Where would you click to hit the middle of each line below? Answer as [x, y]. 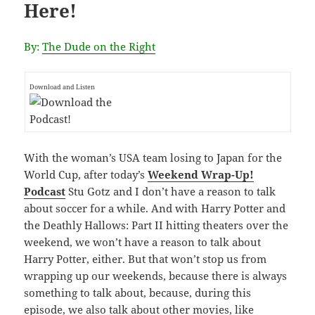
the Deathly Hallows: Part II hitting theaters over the [156, 225]
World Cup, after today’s [86, 174]
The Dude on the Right [99, 46]
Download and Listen [62, 86]
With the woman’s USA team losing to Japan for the [153, 157]
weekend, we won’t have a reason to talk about [143, 242]
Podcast [45, 191]
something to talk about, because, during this [138, 292]
